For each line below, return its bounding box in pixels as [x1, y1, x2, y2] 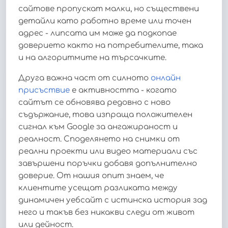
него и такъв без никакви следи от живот [18, 208, 194, 217]
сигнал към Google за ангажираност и [18, 122, 178, 131]
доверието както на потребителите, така [18, 41, 203, 50]
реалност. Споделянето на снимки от [18, 134, 180, 144]
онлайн [151, 73, 181, 82]
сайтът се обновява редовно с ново [18, 98, 170, 107]
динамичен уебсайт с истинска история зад [18, 195, 207, 205]
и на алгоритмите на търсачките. [18, 53, 166, 62]
